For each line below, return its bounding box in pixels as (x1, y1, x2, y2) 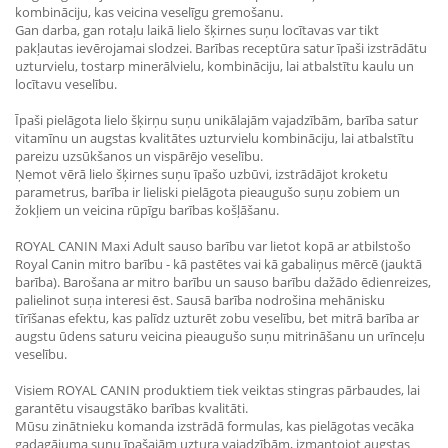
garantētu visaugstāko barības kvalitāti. (15, 399, 248, 417)
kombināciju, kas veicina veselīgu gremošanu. (15, 3, 283, 21)
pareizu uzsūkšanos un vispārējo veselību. (15, 147, 263, 165)
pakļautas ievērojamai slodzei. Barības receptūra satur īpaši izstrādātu (15, 39, 427, 57)
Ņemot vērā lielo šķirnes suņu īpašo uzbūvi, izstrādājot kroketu (15, 165, 388, 183)
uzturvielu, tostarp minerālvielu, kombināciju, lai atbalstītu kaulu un (15, 57, 414, 75)
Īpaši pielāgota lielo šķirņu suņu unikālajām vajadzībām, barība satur (15, 111, 418, 129)
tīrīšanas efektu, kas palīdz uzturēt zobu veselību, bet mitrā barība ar (15, 309, 419, 327)
